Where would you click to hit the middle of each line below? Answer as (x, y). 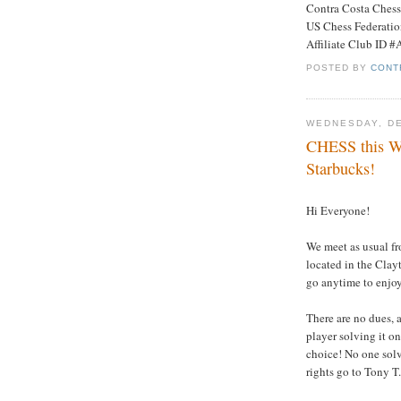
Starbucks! (341, 169)
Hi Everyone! (338, 211)
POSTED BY (339, 67)
